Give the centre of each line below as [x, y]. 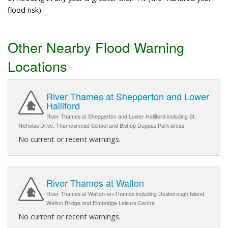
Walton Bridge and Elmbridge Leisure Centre [101, 203]
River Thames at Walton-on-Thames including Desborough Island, [126, 194]
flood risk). [25, 10]
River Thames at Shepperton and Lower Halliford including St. [121, 117]
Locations [37, 66]
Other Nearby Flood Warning [96, 47]
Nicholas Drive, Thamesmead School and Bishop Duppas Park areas [101, 126]
